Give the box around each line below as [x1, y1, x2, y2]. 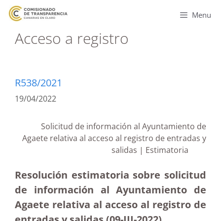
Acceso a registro [15, 28, 129, 48]
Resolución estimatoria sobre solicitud [15, 168, 206, 182]
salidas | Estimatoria [111, 145, 206, 155]
